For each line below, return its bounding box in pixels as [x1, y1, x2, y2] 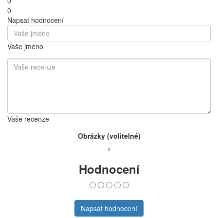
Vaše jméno [7, 41, 43, 52]
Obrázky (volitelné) [77, 131, 141, 141]
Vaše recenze [7, 114, 49, 124]
